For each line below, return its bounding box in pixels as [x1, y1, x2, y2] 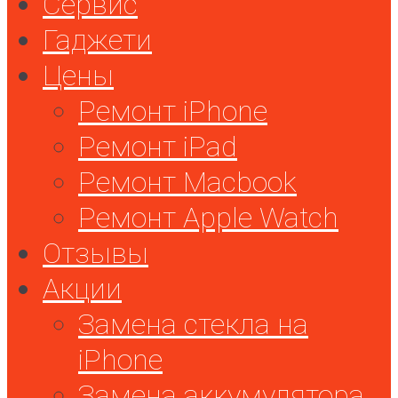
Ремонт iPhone [78, 93, 267, 128]
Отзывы [43, 235, 148, 270]
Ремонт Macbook [78, 164, 297, 199]
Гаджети [43, 22, 152, 57]
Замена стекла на [78, 306, 308, 341]
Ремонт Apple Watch [78, 200, 338, 235]
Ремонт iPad [78, 129, 237, 163]
